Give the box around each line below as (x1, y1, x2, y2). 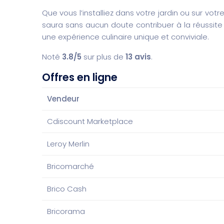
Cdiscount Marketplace (47, 115, 133, 126)
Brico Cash (47, 183, 86, 194)
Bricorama (47, 205, 85, 216)
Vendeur (47, 93, 79, 104)
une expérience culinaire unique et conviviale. (42, 31, 209, 42)
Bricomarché (47, 160, 94, 171)
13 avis (123, 51, 151, 62)
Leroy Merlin (47, 138, 89, 149)
